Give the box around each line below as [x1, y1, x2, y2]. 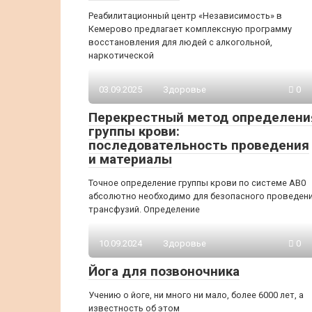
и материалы [88, 151, 172, 167]
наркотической [88, 50, 154, 61]
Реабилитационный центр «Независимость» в [88, 10, 282, 21]
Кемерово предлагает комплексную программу [88, 24, 292, 34]
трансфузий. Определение [88, 204, 200, 214]
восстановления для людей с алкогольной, [88, 37, 272, 47]
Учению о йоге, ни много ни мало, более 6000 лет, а [88, 290, 304, 300]
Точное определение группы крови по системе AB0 [88, 178, 306, 188]
